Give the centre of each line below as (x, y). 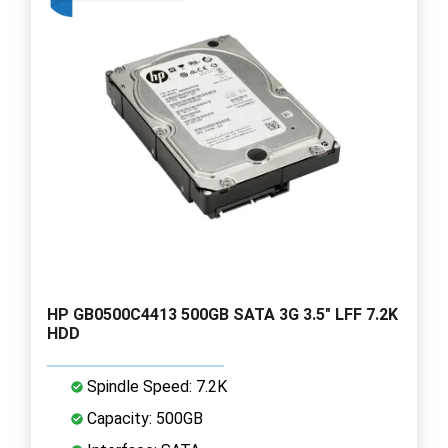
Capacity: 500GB (143, 418)
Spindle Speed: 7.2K (155, 386)
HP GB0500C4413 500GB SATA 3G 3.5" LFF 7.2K (222, 314)
